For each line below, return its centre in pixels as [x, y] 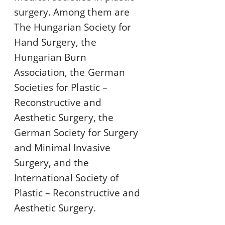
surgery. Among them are [72, 12]
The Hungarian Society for [73, 27]
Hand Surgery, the [55, 42]
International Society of [66, 178]
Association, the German [70, 73]
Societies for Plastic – [61, 88]
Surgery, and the [52, 163]
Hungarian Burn [50, 58]
